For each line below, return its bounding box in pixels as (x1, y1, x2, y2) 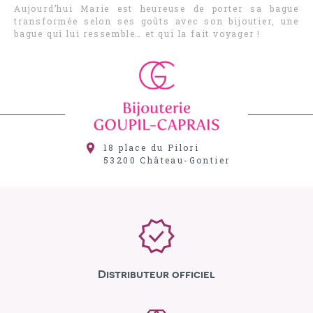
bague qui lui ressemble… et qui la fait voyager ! (14, 28, 261, 39)
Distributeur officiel (98, 268, 215, 281)
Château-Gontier (140, 154, 231, 166)
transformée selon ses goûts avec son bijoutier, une (14, 15, 299, 27)
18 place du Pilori (103, 142, 200, 153)
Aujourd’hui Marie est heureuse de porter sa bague (14, 3, 299, 14)
